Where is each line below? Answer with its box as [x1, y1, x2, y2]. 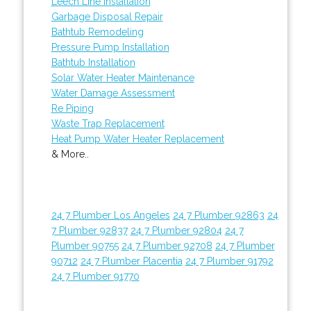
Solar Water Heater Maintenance [51, 72, 194, 83]
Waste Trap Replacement [51, 117, 165, 129]
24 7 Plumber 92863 [172, 209, 264, 221]
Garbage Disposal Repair [51, 10, 163, 22]
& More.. [51, 148, 89, 160]
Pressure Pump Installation [51, 41, 169, 53]
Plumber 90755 [51, 239, 119, 251]
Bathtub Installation [51, 56, 135, 68]
